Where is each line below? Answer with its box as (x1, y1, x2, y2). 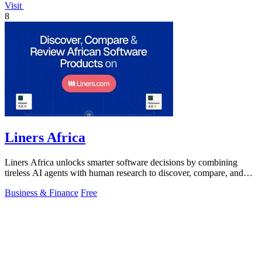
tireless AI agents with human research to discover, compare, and (5, 168, 243, 178)
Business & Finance (5, 188, 78, 198)
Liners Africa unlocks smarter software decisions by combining (5, 157, 237, 168)
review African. (5, 178, 63, 189)
